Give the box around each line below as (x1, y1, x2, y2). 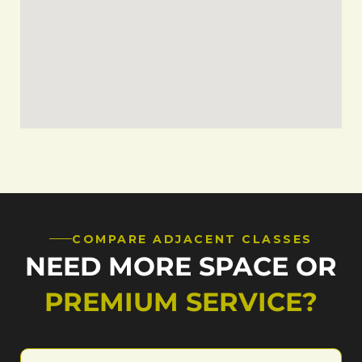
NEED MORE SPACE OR (25, 250, 337, 282)
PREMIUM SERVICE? (44, 285, 318, 318)
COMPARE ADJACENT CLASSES (72, 231, 313, 246)
